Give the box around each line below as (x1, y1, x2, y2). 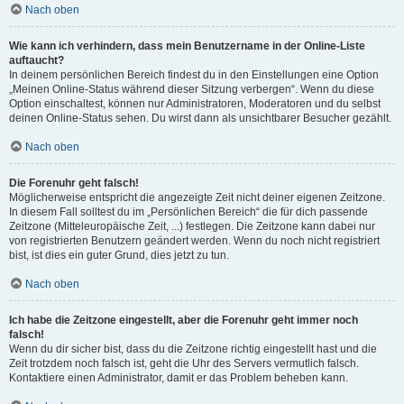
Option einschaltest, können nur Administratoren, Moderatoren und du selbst (9, 97, 381, 110)
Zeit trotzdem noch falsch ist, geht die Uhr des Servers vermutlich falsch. (9, 357, 359, 370)
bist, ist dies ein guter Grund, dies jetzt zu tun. (9, 249, 229, 262)
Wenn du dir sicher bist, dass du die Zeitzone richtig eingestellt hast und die (9, 343, 377, 355)
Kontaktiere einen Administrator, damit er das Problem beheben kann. (9, 372, 348, 384)
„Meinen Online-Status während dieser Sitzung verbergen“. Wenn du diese (9, 83, 374, 96)
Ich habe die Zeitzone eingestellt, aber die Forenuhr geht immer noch (9, 314, 358, 326)
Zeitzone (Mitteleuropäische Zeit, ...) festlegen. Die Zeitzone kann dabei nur (9, 220, 375, 233)
